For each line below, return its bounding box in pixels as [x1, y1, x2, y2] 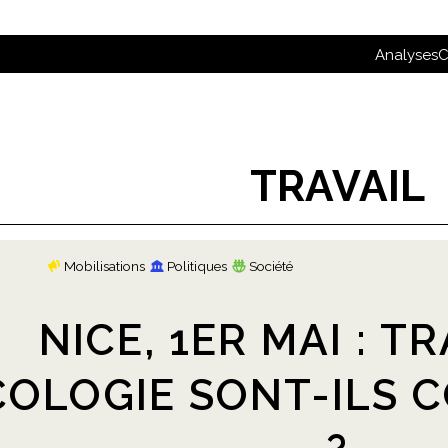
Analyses [375, 46, 438, 64]
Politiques [167, 258, 227, 274]
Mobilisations [64, 258, 145, 274]
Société [249, 258, 293, 274]
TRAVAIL [249, 161, 425, 211]
